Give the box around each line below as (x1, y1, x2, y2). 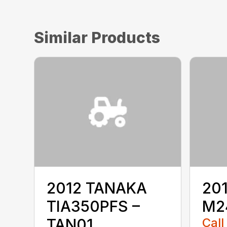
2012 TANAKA (47, 178, 147, 197)
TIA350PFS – (47, 197, 140, 215)
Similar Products (34, 28, 161, 47)
